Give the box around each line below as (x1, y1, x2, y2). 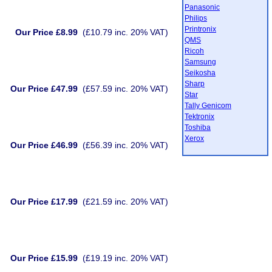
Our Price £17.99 (10, 197, 78, 206)
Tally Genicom (185, 101, 231, 110)
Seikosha (185, 69, 216, 77)
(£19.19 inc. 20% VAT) (78, 253, 173, 263)
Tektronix (185, 112, 214, 121)
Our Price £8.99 (15, 27, 78, 37)
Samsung (185, 58, 216, 66)
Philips (185, 14, 207, 22)
